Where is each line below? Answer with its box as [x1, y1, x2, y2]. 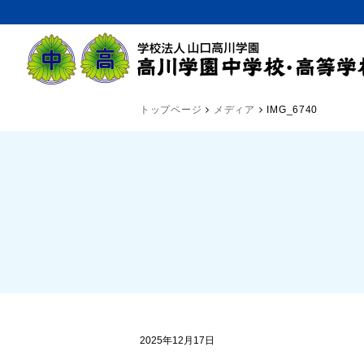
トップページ [140, 104, 202, 115]
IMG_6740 [266, 104, 318, 115]
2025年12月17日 [140, 335, 214, 346]
